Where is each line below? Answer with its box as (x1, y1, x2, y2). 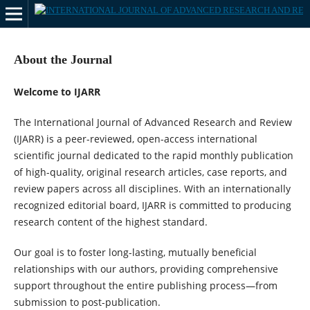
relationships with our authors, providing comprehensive (13, 262, 278, 276)
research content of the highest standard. (13, 215, 208, 229)
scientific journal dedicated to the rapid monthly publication (13, 149, 293, 163)
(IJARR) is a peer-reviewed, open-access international (13, 132, 257, 146)
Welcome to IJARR (13, 85, 100, 98)
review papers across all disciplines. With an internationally (13, 182, 291, 196)
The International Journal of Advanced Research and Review (13, 116, 292, 129)
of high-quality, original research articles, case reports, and (13, 165, 287, 179)
